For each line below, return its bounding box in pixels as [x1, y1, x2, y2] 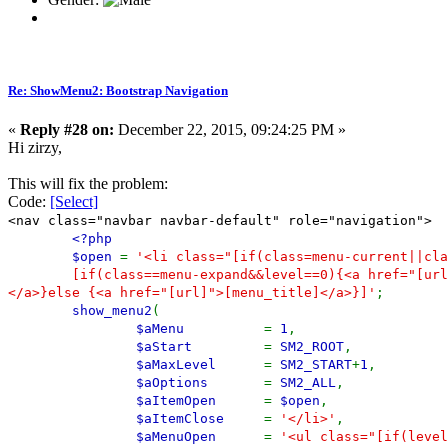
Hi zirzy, [8, 139, 62, 157]
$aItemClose [136, 411, 264, 427]
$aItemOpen [136, 393, 264, 409]
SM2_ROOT [280, 339, 344, 355]
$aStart [136, 339, 264, 355]
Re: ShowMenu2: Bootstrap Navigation [8, 82, 228, 98]
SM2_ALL [280, 375, 336, 391]
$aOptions [136, 375, 264, 391]
